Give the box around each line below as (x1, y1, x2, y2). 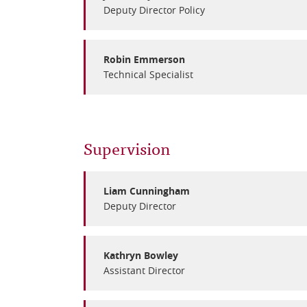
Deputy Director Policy (103, 3, 205, 16)
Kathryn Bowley (103, 249, 178, 262)
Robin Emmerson (103, 53, 185, 66)
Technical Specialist (103, 68, 193, 81)
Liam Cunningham (103, 184, 190, 197)
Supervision (84, 134, 171, 161)
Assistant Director (103, 264, 185, 277)
